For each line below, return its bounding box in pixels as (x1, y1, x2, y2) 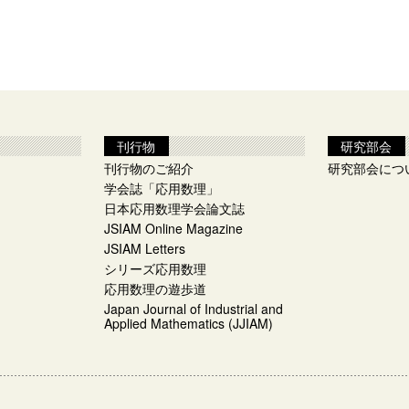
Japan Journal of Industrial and (104, 299, 283, 318)
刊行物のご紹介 (104, 159, 194, 177)
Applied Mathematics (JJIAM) (104, 314, 273, 332)
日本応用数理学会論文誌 (104, 199, 245, 217)
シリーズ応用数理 (104, 259, 206, 278)
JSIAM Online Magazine (104, 219, 243, 237)
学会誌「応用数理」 (104, 179, 219, 197)
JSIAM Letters (104, 239, 185, 257)
